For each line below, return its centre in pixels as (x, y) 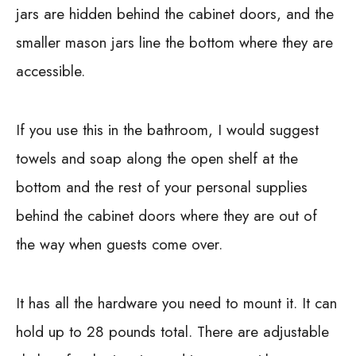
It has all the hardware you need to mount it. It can (176, 303)
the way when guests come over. (119, 244)
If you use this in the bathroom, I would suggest (167, 130)
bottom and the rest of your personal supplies (162, 187)
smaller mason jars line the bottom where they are (174, 42)
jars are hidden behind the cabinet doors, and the (175, 14)
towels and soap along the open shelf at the (157, 158)
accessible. (50, 71)
